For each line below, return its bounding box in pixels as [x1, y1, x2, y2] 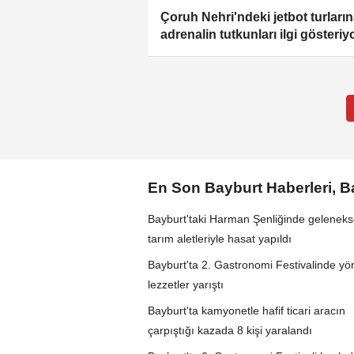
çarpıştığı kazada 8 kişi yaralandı [148, 324, 312, 337]
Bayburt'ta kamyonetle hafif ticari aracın [148, 304, 345, 318]
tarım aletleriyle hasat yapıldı [148, 232, 292, 246]
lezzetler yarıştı [148, 278, 224, 292]
